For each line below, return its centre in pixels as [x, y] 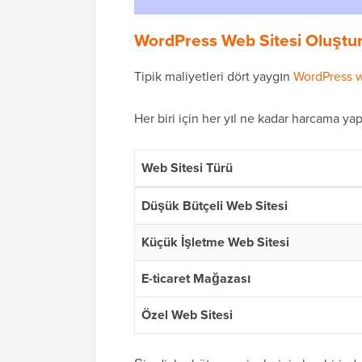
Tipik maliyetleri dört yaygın [214, 77]
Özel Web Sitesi [187, 315]
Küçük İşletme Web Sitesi [215, 242]
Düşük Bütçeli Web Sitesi [215, 206]
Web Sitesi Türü [187, 168]
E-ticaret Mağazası [196, 279]
